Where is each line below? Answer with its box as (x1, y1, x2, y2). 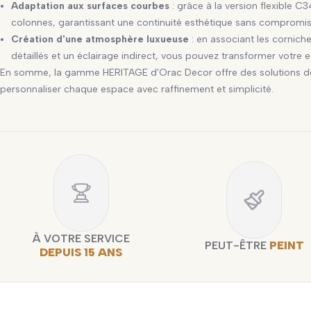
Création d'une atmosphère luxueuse (11, 33, 190, 45)
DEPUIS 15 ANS (40, 245, 123, 259)
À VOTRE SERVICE (32, 231, 130, 245)
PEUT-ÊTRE (204, 238, 269, 252)
